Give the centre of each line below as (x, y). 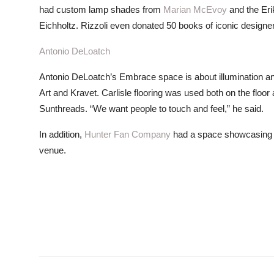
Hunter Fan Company (128, 134)
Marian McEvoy (195, 9)
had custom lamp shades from (101, 9)
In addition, (62, 134)
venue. (53, 150)
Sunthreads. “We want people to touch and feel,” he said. (151, 109)
